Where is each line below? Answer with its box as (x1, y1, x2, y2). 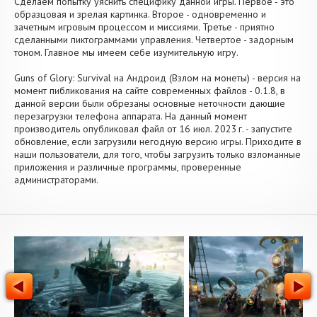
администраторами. (14, 173, 98, 186)
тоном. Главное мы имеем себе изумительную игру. (14, 46, 238, 59)
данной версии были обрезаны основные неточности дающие (14, 97, 285, 110)
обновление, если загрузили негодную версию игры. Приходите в (14, 135, 301, 148)
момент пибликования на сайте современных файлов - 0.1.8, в (14, 84, 285, 97)
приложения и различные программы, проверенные (14, 161, 241, 173)
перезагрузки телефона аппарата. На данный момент (14, 110, 247, 122)
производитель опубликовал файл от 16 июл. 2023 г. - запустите (14, 122, 292, 135)
